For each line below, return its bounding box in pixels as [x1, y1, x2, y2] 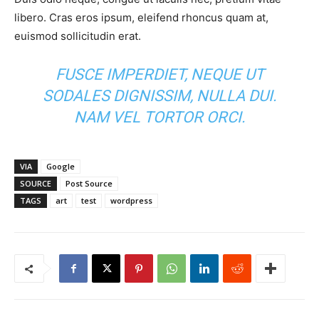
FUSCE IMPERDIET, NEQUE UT [55, 66, 264, 84]
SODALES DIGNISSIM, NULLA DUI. [42, 87, 277, 105]
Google [46, 161, 75, 172]
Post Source [66, 178, 113, 189]
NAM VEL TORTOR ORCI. [73, 108, 246, 127]
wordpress [110, 195, 152, 206]
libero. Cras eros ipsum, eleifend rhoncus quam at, [14, 11, 268, 25]
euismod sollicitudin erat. [14, 29, 141, 43]
